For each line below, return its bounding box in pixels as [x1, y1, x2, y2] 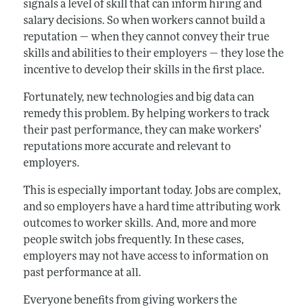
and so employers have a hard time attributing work [23, 201, 280, 213]
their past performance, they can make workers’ [23, 125, 261, 136]
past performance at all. [23, 267, 141, 279]
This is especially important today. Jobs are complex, [23, 185, 281, 197]
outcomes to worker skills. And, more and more [23, 218, 256, 230]
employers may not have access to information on [23, 251, 269, 262]
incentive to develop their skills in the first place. [23, 64, 265, 76]
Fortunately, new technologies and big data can [23, 92, 254, 103]
